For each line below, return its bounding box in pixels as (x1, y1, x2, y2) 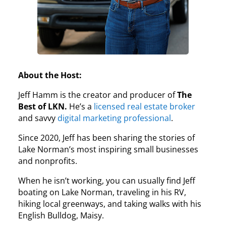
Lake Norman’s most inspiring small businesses (18, 143, 199, 155)
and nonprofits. (18, 155, 78, 166)
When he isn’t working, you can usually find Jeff (18, 175, 196, 186)
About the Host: (18, 69, 82, 81)
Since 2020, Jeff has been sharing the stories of (18, 132, 195, 143)
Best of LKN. (18, 100, 70, 112)
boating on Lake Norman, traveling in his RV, (18, 186, 187, 198)
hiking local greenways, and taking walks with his (18, 198, 202, 209)
